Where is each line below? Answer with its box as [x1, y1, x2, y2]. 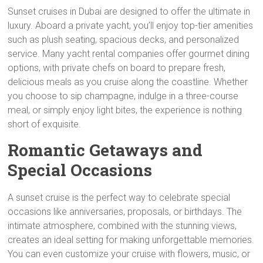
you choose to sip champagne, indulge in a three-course [8, 90, 239, 102]
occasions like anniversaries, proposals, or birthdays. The [8, 206, 242, 217]
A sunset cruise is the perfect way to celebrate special [8, 192, 231, 203]
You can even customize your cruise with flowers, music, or [8, 248, 251, 259]
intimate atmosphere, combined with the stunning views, [8, 220, 237, 231]
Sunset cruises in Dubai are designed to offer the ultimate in [8, 6, 251, 17]
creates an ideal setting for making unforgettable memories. [8, 234, 255, 245]
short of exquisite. [8, 119, 82, 130]
